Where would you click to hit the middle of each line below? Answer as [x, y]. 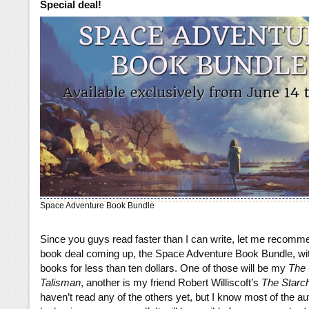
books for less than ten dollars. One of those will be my [164, 268]
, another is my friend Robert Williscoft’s [171, 283]
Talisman [60, 283]
